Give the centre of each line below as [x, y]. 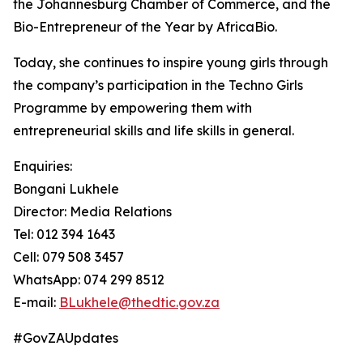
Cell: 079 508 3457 [68, 257]
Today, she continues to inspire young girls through [171, 62]
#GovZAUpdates [66, 338]
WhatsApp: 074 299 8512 [89, 280]
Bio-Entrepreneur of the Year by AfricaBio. [145, 27]
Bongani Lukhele [66, 189]
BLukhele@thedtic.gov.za [139, 302]
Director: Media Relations [92, 211]
